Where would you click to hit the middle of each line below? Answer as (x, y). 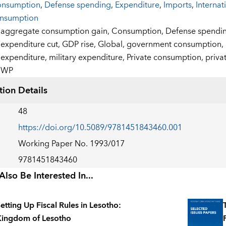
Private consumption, (166, 58)
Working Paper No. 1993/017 (71, 144)
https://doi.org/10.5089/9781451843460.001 (100, 128)
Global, (112, 45)
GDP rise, (80, 45)
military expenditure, (88, 58)
